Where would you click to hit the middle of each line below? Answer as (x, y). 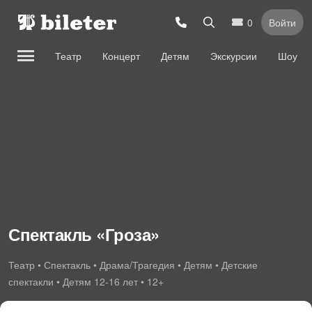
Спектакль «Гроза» (84, 234)
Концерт (121, 56)
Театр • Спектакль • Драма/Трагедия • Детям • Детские (133, 265)
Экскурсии (234, 56)
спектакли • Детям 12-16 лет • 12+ (86, 281)
